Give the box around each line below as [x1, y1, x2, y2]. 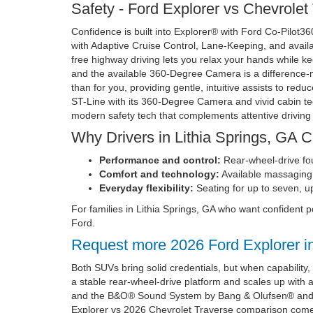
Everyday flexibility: [99, 182, 194, 194]
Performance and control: [99, 154, 221, 166]
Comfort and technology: [99, 168, 219, 180]
